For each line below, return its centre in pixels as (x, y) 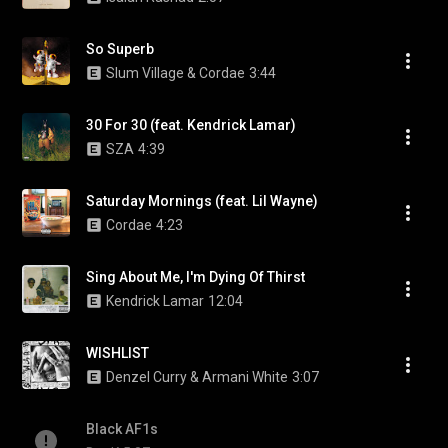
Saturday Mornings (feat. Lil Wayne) (202, 201)
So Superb (120, 49)
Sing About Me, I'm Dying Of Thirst (195, 277)
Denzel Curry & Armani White (197, 377)
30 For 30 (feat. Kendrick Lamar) (191, 125)
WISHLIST (117, 353)
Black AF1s (122, 429)
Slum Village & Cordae (175, 73)
